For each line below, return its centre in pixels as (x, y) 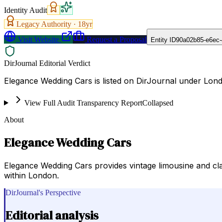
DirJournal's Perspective (43, 192)
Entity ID (163, 40)
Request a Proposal (116, 39)
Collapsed (158, 103)
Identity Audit (26, 10)
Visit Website (37, 39)
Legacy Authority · (47, 24)
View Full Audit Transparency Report (83, 103)
